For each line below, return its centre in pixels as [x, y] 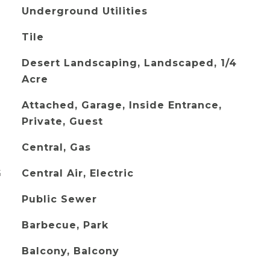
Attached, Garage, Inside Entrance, [121, 105]
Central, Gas [56, 147]
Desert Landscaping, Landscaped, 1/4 [129, 63]
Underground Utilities [84, 11]
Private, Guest [62, 121]
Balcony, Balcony [70, 251]
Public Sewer [59, 199]
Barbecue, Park [65, 225]
